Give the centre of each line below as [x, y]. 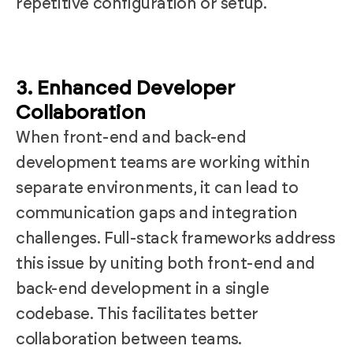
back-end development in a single [143, 289]
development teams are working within [163, 163]
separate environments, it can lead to [157, 188]
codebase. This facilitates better [137, 314]
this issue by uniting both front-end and [166, 264]
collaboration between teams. [129, 339]
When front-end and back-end [131, 137]
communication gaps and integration [157, 213]
